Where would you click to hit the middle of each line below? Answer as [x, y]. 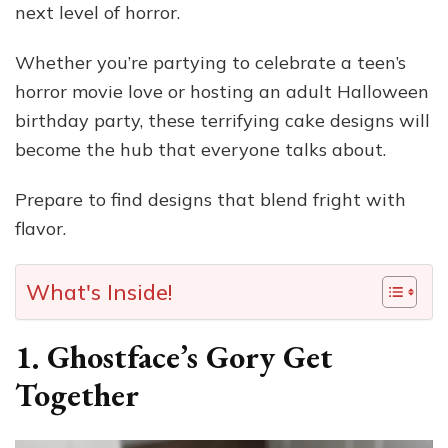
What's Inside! [99, 291]
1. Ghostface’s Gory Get [174, 356]
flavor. [40, 228]
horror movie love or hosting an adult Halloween [222, 91]
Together [77, 394]
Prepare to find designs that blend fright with [210, 199]
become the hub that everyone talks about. [200, 149]
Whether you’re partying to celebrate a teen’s [210, 62]
